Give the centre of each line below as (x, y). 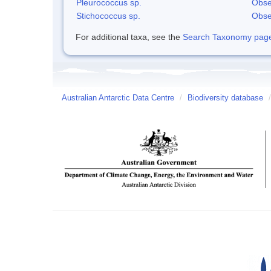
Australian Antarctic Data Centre (118, 98)
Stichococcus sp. (108, 15)
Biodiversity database (225, 98)
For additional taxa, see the (129, 37)
